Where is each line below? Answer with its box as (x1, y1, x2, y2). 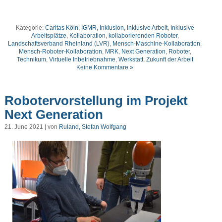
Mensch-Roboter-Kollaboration (18, 48, 102, 55)
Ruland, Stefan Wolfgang (58, 123, 126, 130)
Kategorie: (15, 24, 45, 31)
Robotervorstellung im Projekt (4, 93, 188, 109)
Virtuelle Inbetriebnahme (49, 55, 115, 63)
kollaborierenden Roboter (108, 32, 177, 39)
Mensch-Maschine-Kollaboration (112, 40, 201, 47)
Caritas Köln (45, 24, 78, 31)
